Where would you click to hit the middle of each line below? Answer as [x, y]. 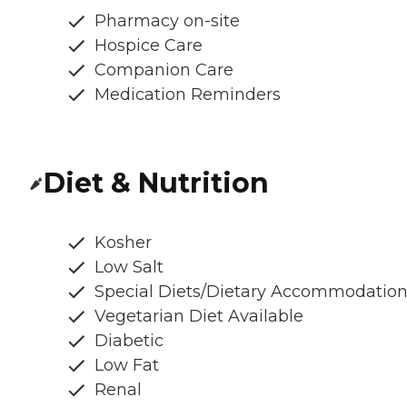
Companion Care [164, 70]
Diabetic [129, 341]
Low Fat [127, 366]
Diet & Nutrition [156, 184]
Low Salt [129, 268]
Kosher [123, 243]
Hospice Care [149, 46]
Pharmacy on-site [167, 21]
